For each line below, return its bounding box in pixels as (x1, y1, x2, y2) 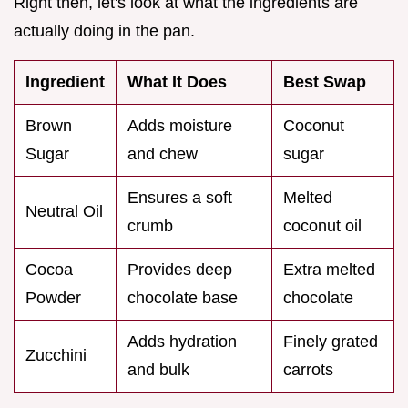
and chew (127, 144, 198, 163)
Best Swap (283, 72, 366, 91)
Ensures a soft (127, 188, 232, 207)
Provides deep (127, 260, 232, 279)
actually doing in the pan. (14, 21, 195, 40)
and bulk (127, 360, 189, 379)
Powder (25, 288, 81, 307)
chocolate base (127, 288, 238, 307)
